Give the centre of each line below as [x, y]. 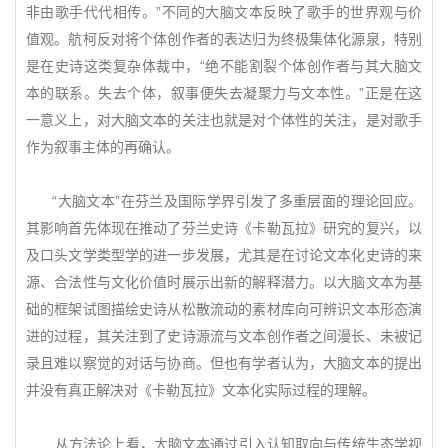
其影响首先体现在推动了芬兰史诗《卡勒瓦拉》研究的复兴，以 [224, 228]
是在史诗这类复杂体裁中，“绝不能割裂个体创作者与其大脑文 [224, 66]
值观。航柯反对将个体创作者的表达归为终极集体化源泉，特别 [224, 39]
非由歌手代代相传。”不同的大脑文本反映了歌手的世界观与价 [224, 12]
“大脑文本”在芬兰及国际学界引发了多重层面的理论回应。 [224, 201]
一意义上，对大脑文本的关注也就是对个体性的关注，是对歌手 [224, 120]
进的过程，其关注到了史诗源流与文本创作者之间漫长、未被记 [224, 336]
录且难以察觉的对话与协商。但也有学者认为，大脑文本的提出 [224, 363]
